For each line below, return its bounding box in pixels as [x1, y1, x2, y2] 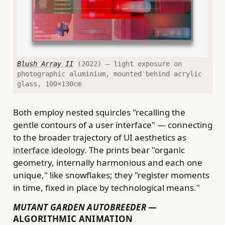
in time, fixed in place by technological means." [13, 182, 200, 194]
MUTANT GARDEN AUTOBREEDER [13, 201, 146, 213]
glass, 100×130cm [17, 80, 81, 88]
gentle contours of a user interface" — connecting [13, 119, 212, 131]
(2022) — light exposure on [73, 60, 182, 68]
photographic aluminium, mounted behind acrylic [17, 70, 202, 78]
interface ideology [13, 144, 84, 156]
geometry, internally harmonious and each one [13, 157, 202, 169]
